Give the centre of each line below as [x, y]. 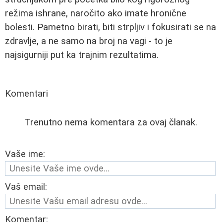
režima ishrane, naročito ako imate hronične [96, 14]
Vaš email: [26, 187]
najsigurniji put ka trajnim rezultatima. [82, 55]
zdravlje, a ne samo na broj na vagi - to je [89, 41]
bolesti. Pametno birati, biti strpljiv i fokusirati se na [111, 28]
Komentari [27, 94]
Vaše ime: [25, 154]
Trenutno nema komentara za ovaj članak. [111, 123]
